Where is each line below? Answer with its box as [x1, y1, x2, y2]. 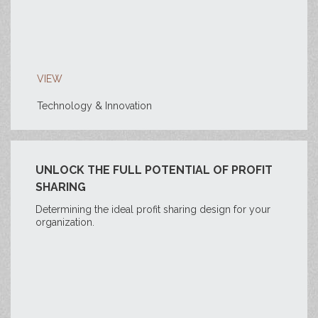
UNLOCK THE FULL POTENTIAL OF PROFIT [35, 163, 273, 177]
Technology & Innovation [37, 100, 152, 111]
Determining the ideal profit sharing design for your [35, 204, 270, 215]
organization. [35, 216, 94, 228]
